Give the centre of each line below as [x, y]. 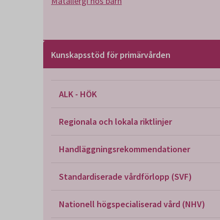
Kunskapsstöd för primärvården [111, 55]
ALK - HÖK [78, 94]
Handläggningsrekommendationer [124, 149]
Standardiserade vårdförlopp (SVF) [125, 177]
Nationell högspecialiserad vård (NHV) [132, 204]
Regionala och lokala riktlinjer [115, 122]
